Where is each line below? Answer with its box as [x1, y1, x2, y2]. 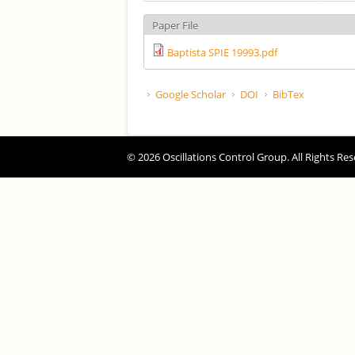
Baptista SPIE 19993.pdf [167, 44, 277, 59]
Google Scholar [155, 86, 226, 101]
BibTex [273, 86, 304, 101]
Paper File [152, 17, 198, 32]
